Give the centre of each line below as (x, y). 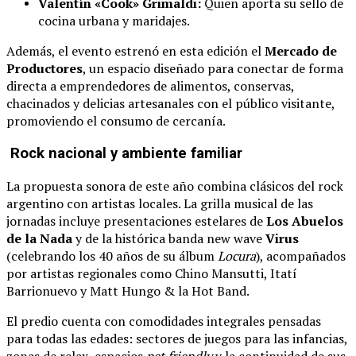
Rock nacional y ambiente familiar (124, 154)
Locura (237, 255)
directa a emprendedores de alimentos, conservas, (150, 86)
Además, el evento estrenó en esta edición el (135, 51)
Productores (44, 69)
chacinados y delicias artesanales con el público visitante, (170, 104)
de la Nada (39, 238)
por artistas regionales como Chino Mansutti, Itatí (152, 273)
